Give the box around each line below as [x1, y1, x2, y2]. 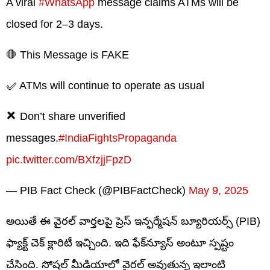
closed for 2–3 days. [6, 17, 103, 30]
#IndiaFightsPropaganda [58, 131, 177, 144]
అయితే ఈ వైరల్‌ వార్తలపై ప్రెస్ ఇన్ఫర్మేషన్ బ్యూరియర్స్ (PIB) [6, 215, 260, 227]
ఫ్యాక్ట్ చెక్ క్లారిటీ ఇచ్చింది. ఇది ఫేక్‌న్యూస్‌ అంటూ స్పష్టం [6, 236, 234, 249]
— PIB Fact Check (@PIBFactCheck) [6, 184, 189, 196]
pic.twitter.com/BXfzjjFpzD [6, 153, 131, 166]
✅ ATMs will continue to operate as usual [6, 79, 204, 92]
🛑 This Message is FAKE [6, 48, 129, 61]
